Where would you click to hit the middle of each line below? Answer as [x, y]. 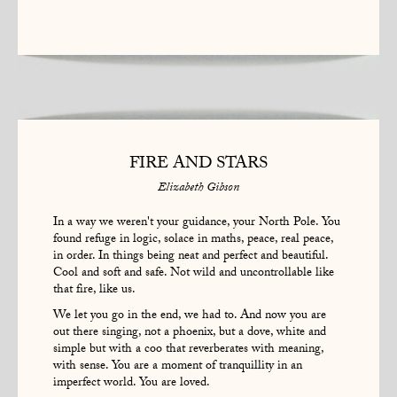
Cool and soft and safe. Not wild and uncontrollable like [194, 273]
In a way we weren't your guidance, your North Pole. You [197, 223]
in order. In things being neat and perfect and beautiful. [191, 257]
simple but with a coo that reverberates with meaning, [188, 350]
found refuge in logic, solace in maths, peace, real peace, [193, 240]
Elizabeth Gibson [198, 188]
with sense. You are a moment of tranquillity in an [178, 366]
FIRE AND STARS [198, 165]
